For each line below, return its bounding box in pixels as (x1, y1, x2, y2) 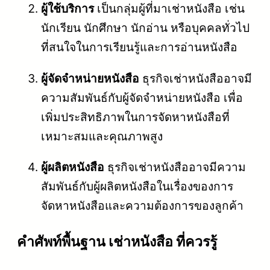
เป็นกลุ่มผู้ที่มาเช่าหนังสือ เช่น (94, 1, 245, 16)
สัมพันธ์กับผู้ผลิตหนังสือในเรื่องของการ (41, 178, 233, 193)
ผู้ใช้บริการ (41, 1, 94, 16)
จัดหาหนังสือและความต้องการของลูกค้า (41, 198, 243, 213)
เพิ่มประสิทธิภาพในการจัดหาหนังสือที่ (41, 109, 230, 124)
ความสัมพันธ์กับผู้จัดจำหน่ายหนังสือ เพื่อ (41, 90, 243, 105)
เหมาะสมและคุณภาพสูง (41, 128, 163, 143)
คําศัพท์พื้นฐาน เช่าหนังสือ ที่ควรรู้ (17, 233, 217, 250)
